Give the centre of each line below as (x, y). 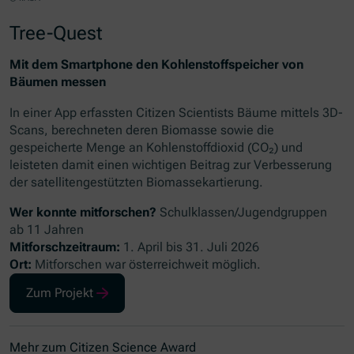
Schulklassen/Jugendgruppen (242, 212)
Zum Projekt (60, 292)
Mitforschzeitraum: (65, 247)
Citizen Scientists (185, 112)
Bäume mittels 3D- (289, 112)
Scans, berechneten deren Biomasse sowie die (142, 130)
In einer (32, 112)
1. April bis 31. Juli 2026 (190, 247)
